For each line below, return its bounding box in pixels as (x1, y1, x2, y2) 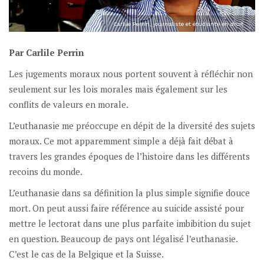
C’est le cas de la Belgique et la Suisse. (9, 247, 164, 260)
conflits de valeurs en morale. (9, 98, 128, 110)
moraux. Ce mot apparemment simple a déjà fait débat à (9, 134, 233, 147)
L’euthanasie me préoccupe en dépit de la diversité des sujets (9, 119, 255, 131)
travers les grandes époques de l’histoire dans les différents (9, 150, 250, 162)
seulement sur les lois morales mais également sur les (9, 82, 227, 95)
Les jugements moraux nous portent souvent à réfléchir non (9, 67, 253, 80)
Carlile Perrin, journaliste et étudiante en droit (113, 20, 243, 27)
